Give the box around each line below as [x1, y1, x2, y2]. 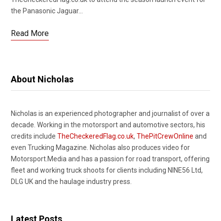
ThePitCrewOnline [137, 132, 193, 140]
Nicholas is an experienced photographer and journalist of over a [11, 110, 210, 117]
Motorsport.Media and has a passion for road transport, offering [11, 155, 210, 163]
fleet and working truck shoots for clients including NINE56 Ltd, [11, 166, 203, 174]
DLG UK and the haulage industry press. [11, 178, 132, 185]
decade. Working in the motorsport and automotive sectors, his [11, 121, 205, 129]
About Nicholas [11, 74, 74, 84]
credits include [11, 132, 57, 140]
